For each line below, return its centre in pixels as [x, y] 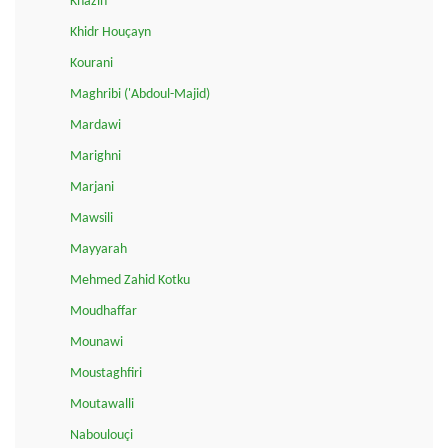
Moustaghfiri [106, 373]
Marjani [92, 187]
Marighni [95, 156]
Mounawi [96, 342]
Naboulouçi [101, 435]
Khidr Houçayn [110, 32]
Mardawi [95, 125]
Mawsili [91, 218]
